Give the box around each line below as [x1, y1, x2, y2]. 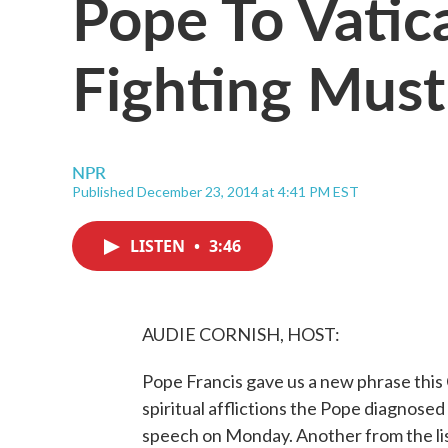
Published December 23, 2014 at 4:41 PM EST [72, 183, 359, 200]
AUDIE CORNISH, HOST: [142, 323, 340, 345]
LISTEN [130, 235, 189, 257]
